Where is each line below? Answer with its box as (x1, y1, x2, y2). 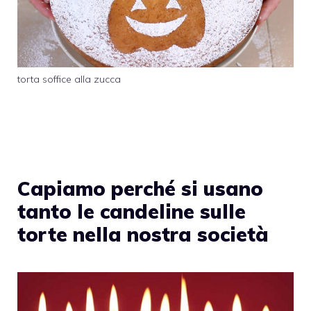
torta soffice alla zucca (17, 73, 121, 86)
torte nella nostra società (17, 221, 269, 246)
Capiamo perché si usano (17, 176, 263, 201)
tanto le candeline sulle (17, 199, 246, 224)
